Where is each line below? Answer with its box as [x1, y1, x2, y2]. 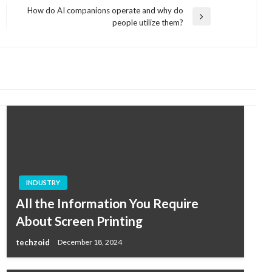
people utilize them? [112, 17, 183, 27]
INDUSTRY [25, 178, 60, 186]
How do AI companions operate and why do [27, 5, 183, 15]
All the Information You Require [15, 195, 199, 211]
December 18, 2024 [57, 237, 122, 247]
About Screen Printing [15, 212, 143, 228]
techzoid [15, 237, 52, 247]
